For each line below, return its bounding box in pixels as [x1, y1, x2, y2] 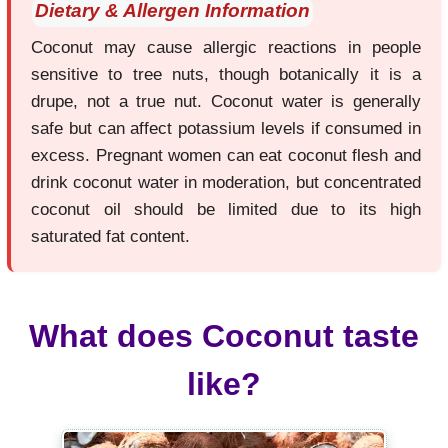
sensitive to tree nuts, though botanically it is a [31, 65, 421, 84]
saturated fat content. [31, 227, 190, 246]
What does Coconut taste [29, 318, 419, 354]
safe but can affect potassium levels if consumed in [31, 119, 421, 138]
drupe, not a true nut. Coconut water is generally [31, 92, 421, 111]
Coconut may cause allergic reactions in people [31, 38, 421, 57]
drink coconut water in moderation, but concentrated [31, 173, 421, 192]
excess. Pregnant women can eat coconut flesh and [31, 146, 421, 165]
